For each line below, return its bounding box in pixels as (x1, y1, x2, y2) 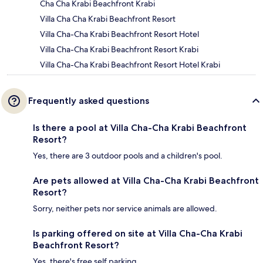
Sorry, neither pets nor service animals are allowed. (33, 203, 217, 214)
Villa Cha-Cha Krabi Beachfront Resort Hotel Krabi (40, 59, 220, 70)
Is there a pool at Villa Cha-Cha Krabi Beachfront (33, 122, 247, 134)
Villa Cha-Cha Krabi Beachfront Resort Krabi (40, 44, 198, 55)
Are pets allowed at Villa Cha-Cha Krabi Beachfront (33, 175, 259, 187)
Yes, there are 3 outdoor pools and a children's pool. (33, 150, 222, 161)
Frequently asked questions (28, 95, 149, 107)
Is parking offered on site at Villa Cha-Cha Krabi (33, 228, 242, 240)
